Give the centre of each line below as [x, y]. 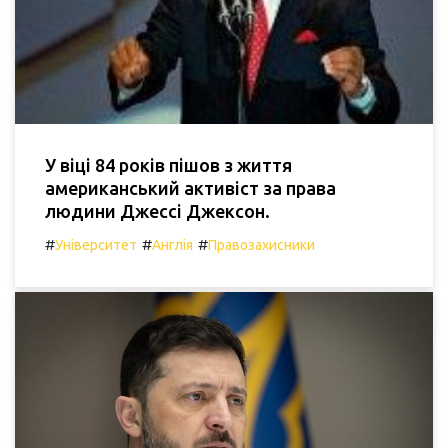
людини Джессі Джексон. [157, 211]
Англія [172, 245]
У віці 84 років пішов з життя [168, 165]
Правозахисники [261, 245]
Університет [96, 245]
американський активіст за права [190, 188]
